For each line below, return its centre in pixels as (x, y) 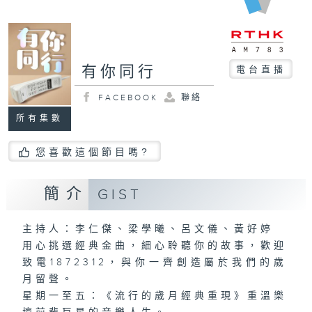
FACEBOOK (128, 97)
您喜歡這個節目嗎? (93, 151)
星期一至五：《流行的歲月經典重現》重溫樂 (154, 296)
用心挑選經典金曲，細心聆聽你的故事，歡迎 (154, 246)
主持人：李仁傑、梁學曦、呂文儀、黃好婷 (148, 229)
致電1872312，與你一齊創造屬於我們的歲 (154, 263)
